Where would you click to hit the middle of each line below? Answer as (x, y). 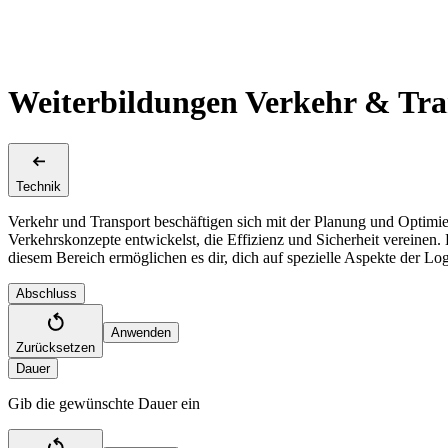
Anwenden (141, 332)
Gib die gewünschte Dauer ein (104, 403)
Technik (38, 186)
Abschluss (46, 293)
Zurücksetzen (55, 347)
